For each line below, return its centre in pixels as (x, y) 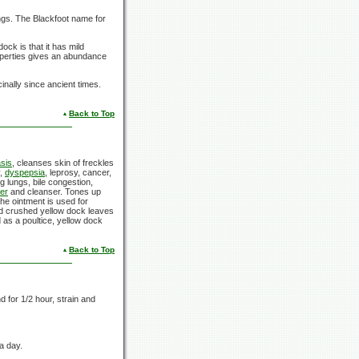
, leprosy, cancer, (78, 172)
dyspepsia (25, 172)
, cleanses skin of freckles (63, 162)
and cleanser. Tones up (54, 191)
